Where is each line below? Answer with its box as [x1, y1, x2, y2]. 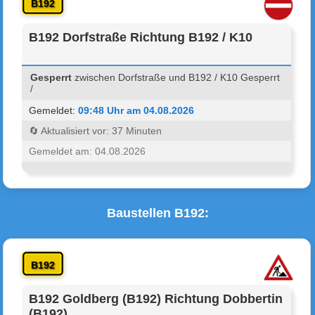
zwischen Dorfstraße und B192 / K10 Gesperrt [72, 71, 281, 83]
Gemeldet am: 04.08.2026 [29, 145, 146, 157]
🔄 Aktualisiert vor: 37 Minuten [29, 124, 162, 136]
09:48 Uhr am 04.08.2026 [78, 104, 195, 116]
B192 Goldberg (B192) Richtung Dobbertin [29, 291, 283, 306]
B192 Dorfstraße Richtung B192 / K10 [29, 30, 253, 44]
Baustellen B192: [106, 205, 209, 220]
